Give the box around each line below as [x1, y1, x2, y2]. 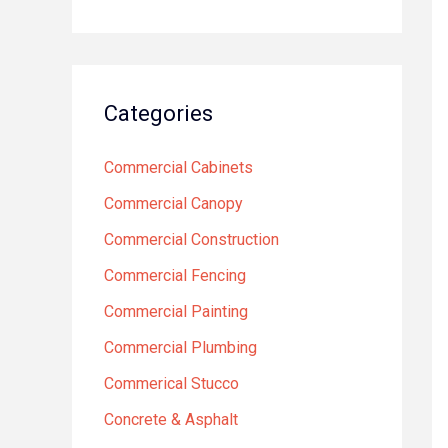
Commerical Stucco [104, 374, 239, 393]
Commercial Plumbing [104, 338, 257, 357]
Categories [104, 101, 213, 126]
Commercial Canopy [104, 194, 243, 213]
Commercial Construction [104, 230, 279, 249]
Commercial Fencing [104, 266, 246, 285]
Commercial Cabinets [104, 158, 253, 177]
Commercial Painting [104, 302, 248, 321]
